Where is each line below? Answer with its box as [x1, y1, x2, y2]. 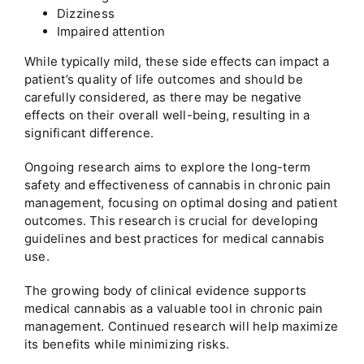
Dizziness [56, 6, 115, 22]
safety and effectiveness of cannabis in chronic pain [24, 177, 331, 193]
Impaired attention [56, 24, 166, 40]
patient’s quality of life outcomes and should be [24, 71, 303, 88]
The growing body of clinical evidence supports [24, 283, 307, 299]
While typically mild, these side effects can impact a [24, 54, 329, 70]
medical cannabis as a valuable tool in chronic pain [24, 301, 323, 317]
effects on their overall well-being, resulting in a [24, 107, 310, 123]
